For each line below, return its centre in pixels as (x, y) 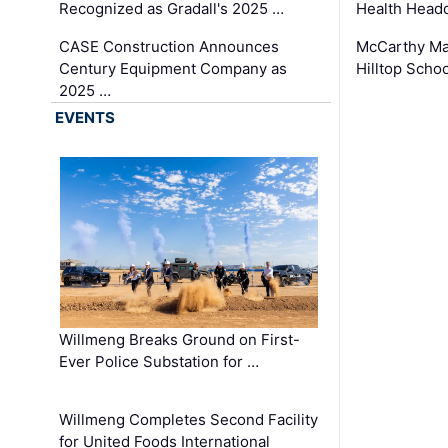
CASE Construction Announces (169, 47)
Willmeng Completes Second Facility (189, 420)
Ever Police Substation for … (159, 362)
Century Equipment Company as (173, 69)
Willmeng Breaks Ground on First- (180, 340)
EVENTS (85, 118)
